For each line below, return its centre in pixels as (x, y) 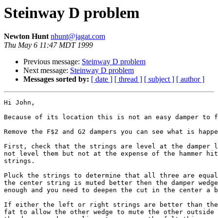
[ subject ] (159, 79)
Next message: (47, 71)
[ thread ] (128, 79)
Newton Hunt (27, 36)
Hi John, (19, 103)
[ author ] (190, 79)
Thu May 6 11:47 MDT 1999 (48, 45)
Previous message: (53, 62)
